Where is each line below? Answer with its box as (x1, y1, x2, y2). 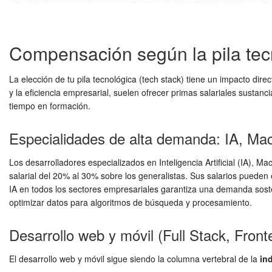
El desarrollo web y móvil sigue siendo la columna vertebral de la (9, 253, 260, 265)
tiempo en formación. (9, 100, 90, 112)
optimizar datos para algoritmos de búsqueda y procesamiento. (9, 196, 252, 209)
